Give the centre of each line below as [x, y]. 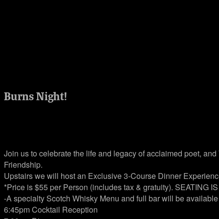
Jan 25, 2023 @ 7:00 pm [51, 123]
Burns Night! [35, 96]
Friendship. [23, 165]
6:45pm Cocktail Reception [51, 210]
